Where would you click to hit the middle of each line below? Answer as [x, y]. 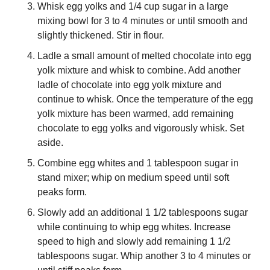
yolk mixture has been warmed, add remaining [136, 114]
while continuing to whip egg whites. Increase [134, 227]
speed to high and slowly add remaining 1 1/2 [134, 241]
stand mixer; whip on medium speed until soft [133, 177]
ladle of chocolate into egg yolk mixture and [130, 85]
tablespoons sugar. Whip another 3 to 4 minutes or [144, 256]
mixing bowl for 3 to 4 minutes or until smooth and [143, 21]
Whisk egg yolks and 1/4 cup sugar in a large [133, 6]
